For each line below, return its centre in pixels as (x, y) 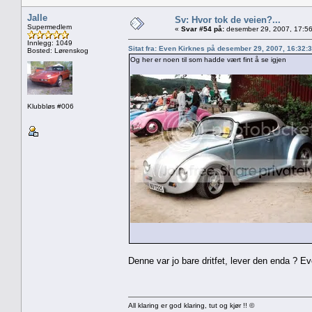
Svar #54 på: (203, 29)
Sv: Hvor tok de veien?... (228, 19)
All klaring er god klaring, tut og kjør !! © (191, 305)
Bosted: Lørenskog (58, 50)
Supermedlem (49, 26)
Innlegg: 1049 (50, 42)
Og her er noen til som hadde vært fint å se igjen (208, 59)
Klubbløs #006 (50, 106)
